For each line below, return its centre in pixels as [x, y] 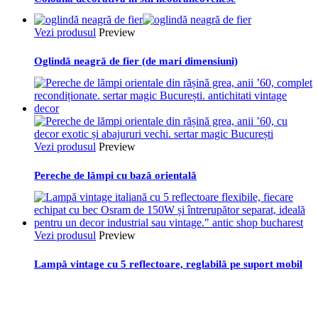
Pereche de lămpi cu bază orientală [115, 176]
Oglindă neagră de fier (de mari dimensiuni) [136, 61]
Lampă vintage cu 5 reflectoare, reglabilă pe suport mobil [168, 264]
